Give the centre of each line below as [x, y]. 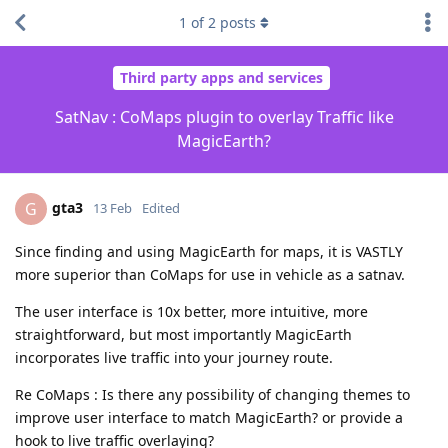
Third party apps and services [221, 78]
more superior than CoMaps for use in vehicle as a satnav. [210, 274]
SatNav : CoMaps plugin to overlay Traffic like [224, 116]
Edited [161, 207]
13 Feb [112, 207]
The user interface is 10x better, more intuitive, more [191, 311]
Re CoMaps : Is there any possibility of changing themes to [212, 394]
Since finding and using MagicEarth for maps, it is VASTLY [209, 251]
